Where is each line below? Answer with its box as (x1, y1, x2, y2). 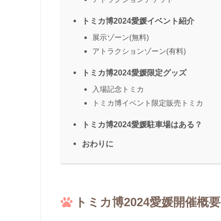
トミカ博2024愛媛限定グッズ (82, 68, 186, 77)
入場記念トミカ (92, 85, 144, 94)
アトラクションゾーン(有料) (92, 47, 186, 56)
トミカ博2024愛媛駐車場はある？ (82, 120, 202, 129)
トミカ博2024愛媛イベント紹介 (82, 16, 194, 26)
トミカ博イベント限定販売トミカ (92, 99, 203, 108)
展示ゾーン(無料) (92, 33, 149, 42)
